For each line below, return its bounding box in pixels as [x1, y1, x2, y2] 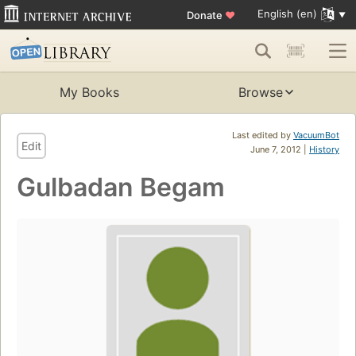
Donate [186, 8, 225, 21]
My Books [59, 84, 119, 101]
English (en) [257, 7, 317, 21]
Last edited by [232, 130, 293, 141]
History [309, 144, 339, 156]
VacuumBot [293, 130, 339, 141]
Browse [238, 84, 283, 101]
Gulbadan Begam [17, 172, 225, 203]
